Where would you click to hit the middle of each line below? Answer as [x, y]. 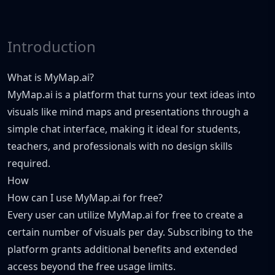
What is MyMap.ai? [51, 77]
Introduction [52, 46]
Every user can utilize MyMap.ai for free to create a [125, 215]
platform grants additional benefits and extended [122, 249]
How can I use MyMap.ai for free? [85, 198]
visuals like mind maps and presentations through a [128, 112]
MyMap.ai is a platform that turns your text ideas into [131, 95]
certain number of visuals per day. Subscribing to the [130, 232]
